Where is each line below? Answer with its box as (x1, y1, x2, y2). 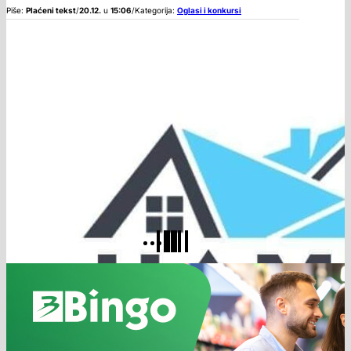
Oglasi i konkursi (177, 5, 241, 15)
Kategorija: (135, 5, 177, 15)
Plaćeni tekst (26, 5, 76, 15)
